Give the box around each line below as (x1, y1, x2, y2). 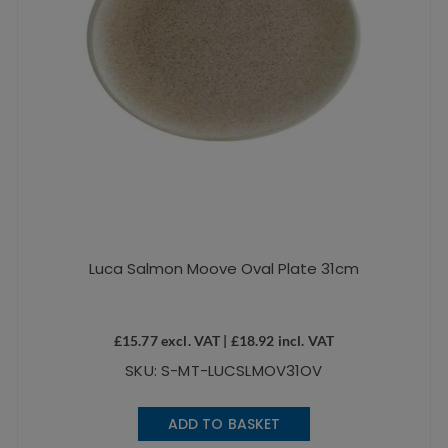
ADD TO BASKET (167, 413, 281, 434)
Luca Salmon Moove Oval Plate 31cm (88, 257, 359, 279)
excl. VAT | (157, 331, 231, 349)
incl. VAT (274, 331, 335, 349)
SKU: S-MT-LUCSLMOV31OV (125, 359, 323, 381)
